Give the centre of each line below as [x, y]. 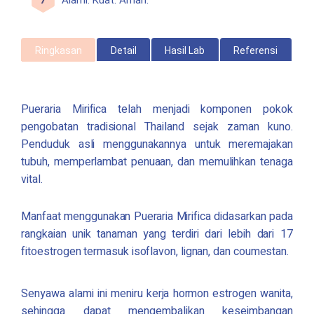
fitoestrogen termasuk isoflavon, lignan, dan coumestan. [155, 252]
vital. [32, 180]
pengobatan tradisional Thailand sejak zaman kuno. [157, 127]
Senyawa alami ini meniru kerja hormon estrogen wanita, [157, 294]
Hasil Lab [185, 51]
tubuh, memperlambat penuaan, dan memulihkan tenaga [157, 162]
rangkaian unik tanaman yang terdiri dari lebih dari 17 [157, 234]
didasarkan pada [252, 217]
